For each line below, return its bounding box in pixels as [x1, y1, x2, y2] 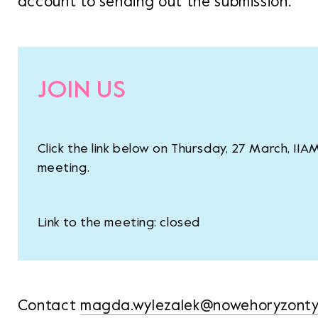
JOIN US [37, 74, 127, 106]
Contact [17, 296, 80, 316]
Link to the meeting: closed [37, 214, 200, 231]
